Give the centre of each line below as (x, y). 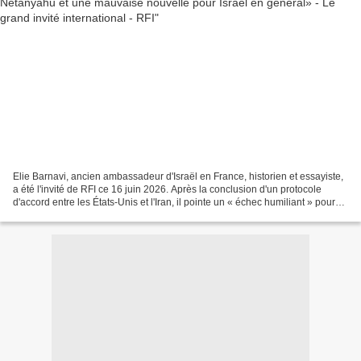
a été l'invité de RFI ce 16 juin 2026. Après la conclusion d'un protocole (167, 189)
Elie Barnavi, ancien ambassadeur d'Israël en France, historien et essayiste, (178, 176)
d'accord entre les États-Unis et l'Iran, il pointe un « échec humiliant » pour (174, 202)
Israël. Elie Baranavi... (60, 215)
